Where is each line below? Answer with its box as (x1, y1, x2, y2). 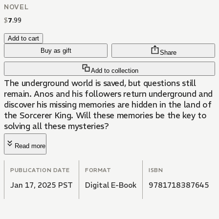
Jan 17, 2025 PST (10, 180, 73, 190)
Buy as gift (40, 47, 71, 55)
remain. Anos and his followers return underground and (4, 88, 213, 100)
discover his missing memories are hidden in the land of (4, 99, 212, 110)
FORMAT (85, 167, 111, 174)
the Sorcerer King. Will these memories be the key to (4, 110, 207, 121)
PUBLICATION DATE (10, 167, 70, 174)
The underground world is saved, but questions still (4, 78, 196, 89)
